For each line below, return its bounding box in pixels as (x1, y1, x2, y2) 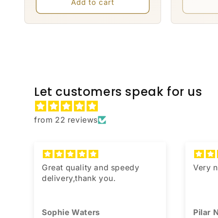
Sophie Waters (42, 207, 100, 217)
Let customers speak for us (34, 84, 202, 100)
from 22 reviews (34, 115, 98, 125)
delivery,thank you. (42, 173, 116, 183)
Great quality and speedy (42, 163, 140, 172)
